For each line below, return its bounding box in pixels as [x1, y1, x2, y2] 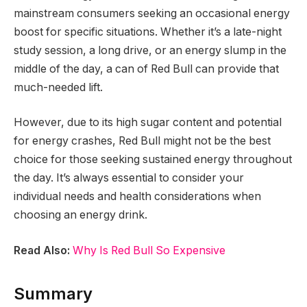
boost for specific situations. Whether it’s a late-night [14, 25, 282, 38]
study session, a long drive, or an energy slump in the [14, 43, 286, 57]
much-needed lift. [14, 80, 103, 94]
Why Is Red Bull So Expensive [73, 243, 225, 257]
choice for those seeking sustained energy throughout [14, 153, 292, 167]
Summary [14, 284, 93, 304]
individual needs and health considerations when [14, 190, 261, 204]
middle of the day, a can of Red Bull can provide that [14, 62, 279, 75]
